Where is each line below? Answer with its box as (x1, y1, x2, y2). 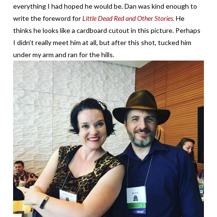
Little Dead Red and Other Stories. (82, 14, 176, 23)
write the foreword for (13, 14, 82, 23)
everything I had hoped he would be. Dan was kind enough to (13, 2, 197, 11)
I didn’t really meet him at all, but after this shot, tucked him (13, 38, 191, 47)
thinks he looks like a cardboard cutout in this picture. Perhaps (13, 26, 201, 35)
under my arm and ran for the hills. (13, 50, 114, 59)
